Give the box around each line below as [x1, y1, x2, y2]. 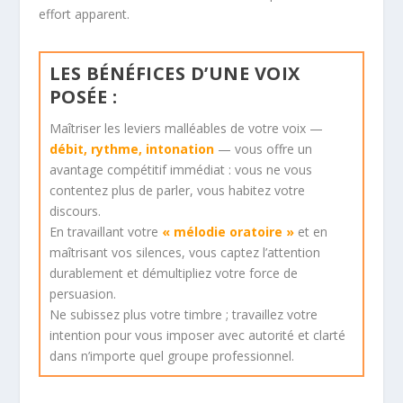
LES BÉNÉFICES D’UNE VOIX [49, 61, 300, 86]
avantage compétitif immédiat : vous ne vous [49, 161, 312, 179]
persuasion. [49, 285, 116, 303]
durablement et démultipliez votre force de [49, 264, 298, 282]
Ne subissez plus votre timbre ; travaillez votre [49, 306, 318, 324]
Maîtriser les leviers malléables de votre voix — [49, 120, 323, 138]
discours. [49, 202, 101, 220]
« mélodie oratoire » [161, 223, 294, 241]
